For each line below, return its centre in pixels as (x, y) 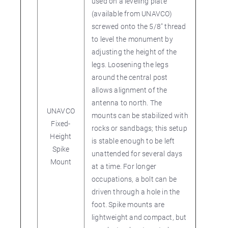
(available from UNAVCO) (132, 13)
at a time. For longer (124, 166)
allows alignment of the (130, 90)
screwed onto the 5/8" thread (139, 26)
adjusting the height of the (134, 52)
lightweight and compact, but (139, 217)
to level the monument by (132, 39)
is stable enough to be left (133, 141)
